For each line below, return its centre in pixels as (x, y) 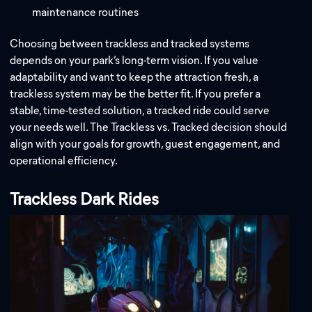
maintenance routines (86, 12)
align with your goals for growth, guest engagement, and (145, 143)
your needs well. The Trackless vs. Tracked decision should (149, 127)
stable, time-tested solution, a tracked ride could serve (140, 110)
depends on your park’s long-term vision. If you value (134, 60)
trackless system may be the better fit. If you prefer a (135, 93)
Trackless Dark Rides (85, 198)
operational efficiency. (64, 160)
